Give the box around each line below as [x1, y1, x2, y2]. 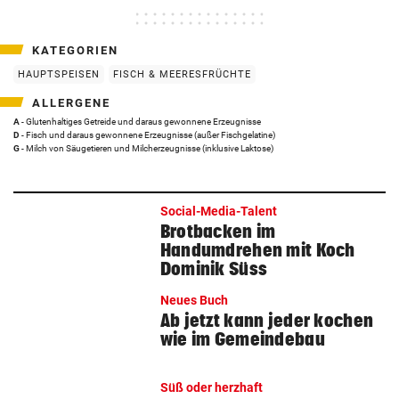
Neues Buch [159, 293, 228, 307]
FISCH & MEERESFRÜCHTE [113, 69, 251, 80]
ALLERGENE [32, 96, 110, 110]
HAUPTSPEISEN [18, 69, 100, 80]
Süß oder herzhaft [159, 380, 263, 395]
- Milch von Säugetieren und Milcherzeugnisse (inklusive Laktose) [20, 143, 273, 153]
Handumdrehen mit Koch [159, 240, 355, 260]
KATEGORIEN [32, 44, 118, 57]
